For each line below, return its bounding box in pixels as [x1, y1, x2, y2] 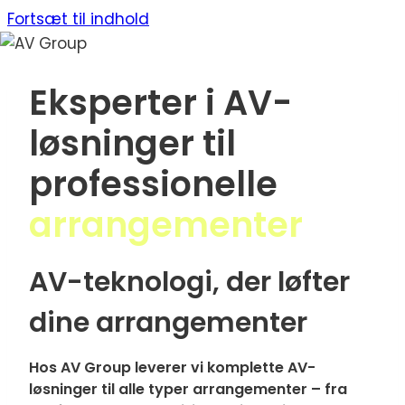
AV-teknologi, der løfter [29, 263, 350, 301]
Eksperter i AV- [29, 79, 292, 127]
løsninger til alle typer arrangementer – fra [29, 379, 347, 400]
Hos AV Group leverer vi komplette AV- [29, 357, 316, 378]
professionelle [29, 160, 278, 208]
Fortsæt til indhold [7, 8, 149, 30]
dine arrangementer [29, 304, 307, 342]
